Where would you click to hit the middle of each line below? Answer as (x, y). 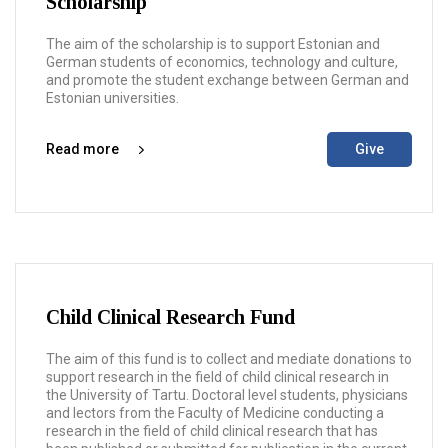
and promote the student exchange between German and (227, 80)
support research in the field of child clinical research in (217, 377)
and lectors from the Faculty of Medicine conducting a (215, 413)
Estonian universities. (112, 98)
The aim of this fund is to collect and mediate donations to (229, 359)
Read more (82, 149)
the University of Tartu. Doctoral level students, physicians (227, 395)
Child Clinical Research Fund (170, 317)
